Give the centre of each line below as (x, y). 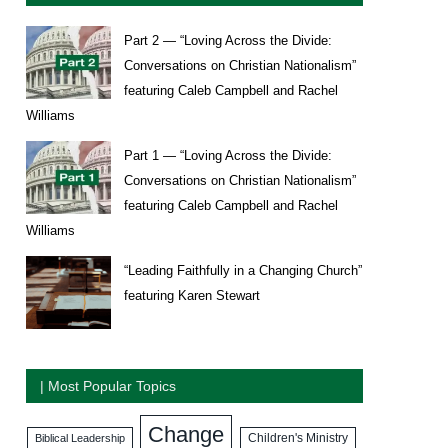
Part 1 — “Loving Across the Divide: (228, 156)
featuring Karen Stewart (192, 296)
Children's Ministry (297, 438)
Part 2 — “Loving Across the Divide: (228, 41)
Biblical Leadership (80, 438)
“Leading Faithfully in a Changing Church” (243, 271)
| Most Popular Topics (108, 386)
